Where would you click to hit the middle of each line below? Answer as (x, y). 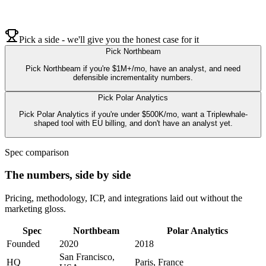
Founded (23, 244)
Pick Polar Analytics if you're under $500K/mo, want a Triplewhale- (133, 115)
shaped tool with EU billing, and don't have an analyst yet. (133, 123)
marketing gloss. (35, 209)
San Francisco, (87, 257)
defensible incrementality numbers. (133, 77)
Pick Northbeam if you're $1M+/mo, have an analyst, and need (133, 68)
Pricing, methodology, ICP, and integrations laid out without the (123, 198)
